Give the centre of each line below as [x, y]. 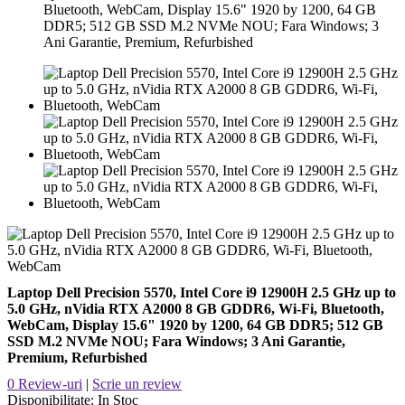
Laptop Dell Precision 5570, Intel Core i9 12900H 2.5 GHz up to [202, 293]
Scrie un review [137, 383]
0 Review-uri [45, 383]
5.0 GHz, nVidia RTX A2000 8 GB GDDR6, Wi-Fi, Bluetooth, [196, 309]
